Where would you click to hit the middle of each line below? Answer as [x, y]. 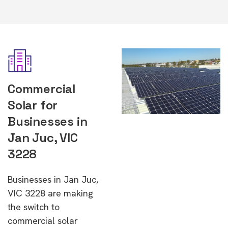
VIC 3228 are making [50, 193]
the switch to [34, 207]
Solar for [33, 105]
